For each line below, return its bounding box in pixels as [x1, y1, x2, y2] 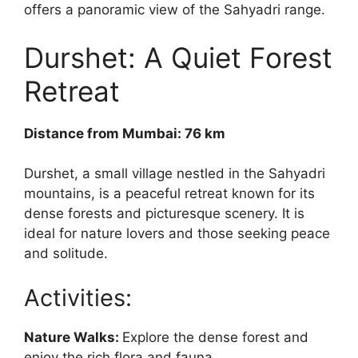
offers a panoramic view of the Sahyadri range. [24, 2, 325, 18]
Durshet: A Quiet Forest [24, 40, 332, 74]
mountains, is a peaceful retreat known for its [24, 185, 315, 202]
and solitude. [24, 245, 108, 262]
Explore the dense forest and [122, 328, 308, 345]
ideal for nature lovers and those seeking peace [24, 225, 330, 242]
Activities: [24, 283, 132, 312]
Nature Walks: [24, 328, 122, 345]
